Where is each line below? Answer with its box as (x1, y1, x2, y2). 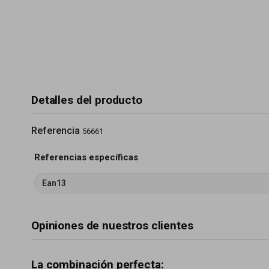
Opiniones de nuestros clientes (31, 219, 193, 232)
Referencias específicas (34, 152, 138, 163)
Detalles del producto (31, 93, 142, 107)
